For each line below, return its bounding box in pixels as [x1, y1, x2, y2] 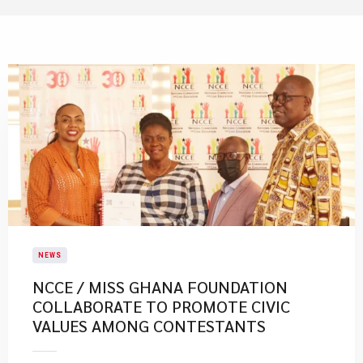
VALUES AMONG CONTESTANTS [32, 315, 266, 336]
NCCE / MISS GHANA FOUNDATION [32, 276, 288, 297]
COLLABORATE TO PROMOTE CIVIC [32, 296, 290, 317]
